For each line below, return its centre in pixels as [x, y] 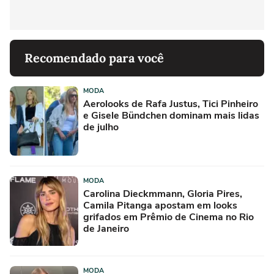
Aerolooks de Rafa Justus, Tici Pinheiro [171, 104]
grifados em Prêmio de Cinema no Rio [168, 217]
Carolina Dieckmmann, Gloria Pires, [163, 194]
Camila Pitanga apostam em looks [160, 205]
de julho [101, 127]
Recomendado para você [94, 57]
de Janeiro [106, 228]
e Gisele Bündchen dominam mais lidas [171, 115]
